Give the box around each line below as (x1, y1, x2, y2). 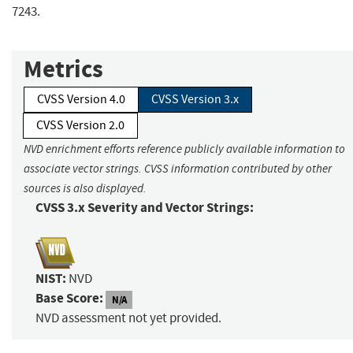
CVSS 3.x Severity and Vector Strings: (35, 199, 254, 217)
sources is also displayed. (24, 181, 147, 196)
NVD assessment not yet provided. (35, 310, 221, 327)
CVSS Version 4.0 (37, 91, 125, 108)
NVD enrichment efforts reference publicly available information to (24, 142, 345, 157)
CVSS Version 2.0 (36, 117, 124, 134)
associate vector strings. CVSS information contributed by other (24, 162, 332, 176)
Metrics (24, 53, 103, 86)
